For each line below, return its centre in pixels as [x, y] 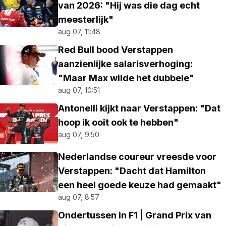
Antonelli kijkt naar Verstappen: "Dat [139, 108]
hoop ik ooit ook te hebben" [119, 122]
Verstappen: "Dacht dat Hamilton [132, 171]
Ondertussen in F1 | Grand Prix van [135, 215]
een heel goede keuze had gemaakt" [140, 185]
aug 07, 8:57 [79, 197]
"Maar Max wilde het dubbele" [126, 78]
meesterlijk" [86, 19]
